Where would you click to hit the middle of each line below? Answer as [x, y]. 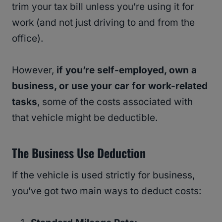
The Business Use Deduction [79, 153]
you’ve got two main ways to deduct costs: [107, 191]
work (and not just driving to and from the [103, 23]
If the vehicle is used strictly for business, [103, 175]
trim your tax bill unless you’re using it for [103, 7]
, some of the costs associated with [115, 102]
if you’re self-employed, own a [127, 70]
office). [28, 39]
